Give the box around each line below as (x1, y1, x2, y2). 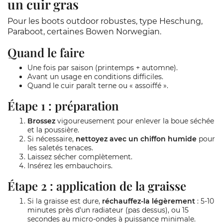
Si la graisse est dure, (27, 197, 102, 206)
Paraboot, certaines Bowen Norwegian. (7, 27, 161, 36)
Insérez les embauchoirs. (27, 161, 112, 170)
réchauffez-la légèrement (102, 197, 195, 206)
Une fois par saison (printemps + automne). (27, 63, 178, 72)
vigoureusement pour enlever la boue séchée (55, 116, 214, 125)
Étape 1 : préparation (7, 98, 119, 113)
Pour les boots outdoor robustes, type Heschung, (7, 16, 203, 26)
